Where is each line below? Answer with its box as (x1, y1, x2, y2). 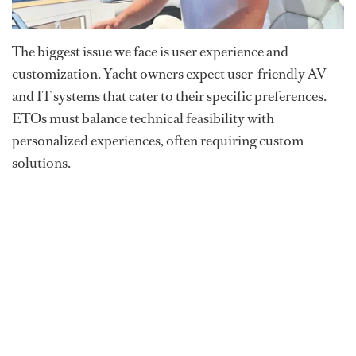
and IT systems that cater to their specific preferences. (12, 87, 327, 106)
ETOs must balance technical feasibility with (12, 109, 274, 129)
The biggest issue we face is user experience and (12, 42, 288, 62)
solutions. (12, 153, 71, 173)
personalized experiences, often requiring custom (12, 131, 304, 151)
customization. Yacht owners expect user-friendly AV (12, 64, 327, 84)
